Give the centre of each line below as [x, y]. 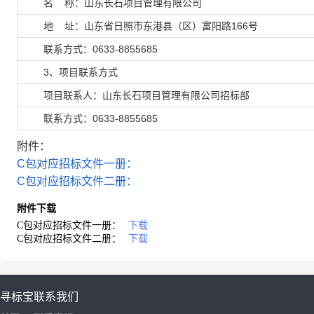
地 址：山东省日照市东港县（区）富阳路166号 [139, 26]
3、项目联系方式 [69, 72]
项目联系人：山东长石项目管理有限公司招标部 [135, 95]
